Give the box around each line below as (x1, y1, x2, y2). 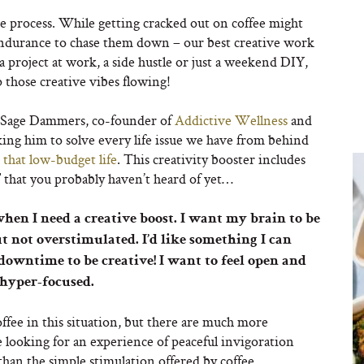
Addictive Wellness (175, 110, 288, 129)
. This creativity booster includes (117, 149, 305, 168)
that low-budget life (3, 149, 117, 168)
